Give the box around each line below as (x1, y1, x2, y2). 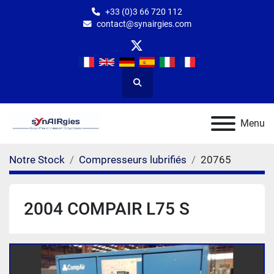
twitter (135, 46, 172, 61)
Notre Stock (9, 154, 65, 166)
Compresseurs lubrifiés (79, 154, 187, 166)
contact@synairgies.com (96, 19, 191, 29)
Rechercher (136, 83, 179, 93)
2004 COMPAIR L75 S (24, 199, 190, 220)
